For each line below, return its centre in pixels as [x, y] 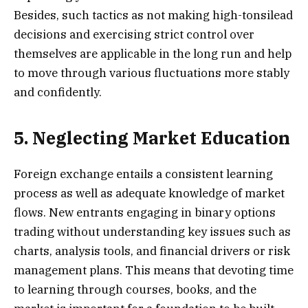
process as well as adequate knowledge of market [149, 194]
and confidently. [59, 92]
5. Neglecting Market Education [154, 138]
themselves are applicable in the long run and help [153, 53]
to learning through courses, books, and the [135, 290]
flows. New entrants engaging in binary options [145, 213]
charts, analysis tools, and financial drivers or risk [152, 251]
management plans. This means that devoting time [154, 271]
